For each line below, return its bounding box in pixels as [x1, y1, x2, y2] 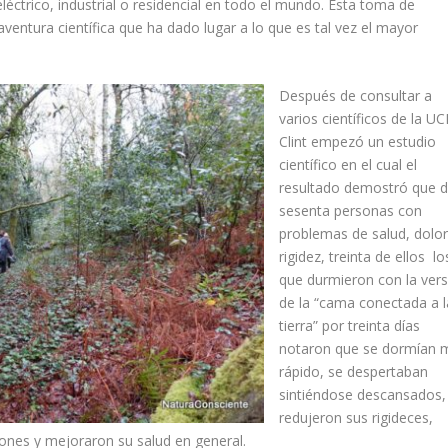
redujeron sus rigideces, [278, 408, 437, 428]
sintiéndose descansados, [278, 385, 446, 405]
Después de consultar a [278, 86, 432, 106]
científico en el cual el [278, 155, 417, 175]
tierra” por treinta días [278, 316, 420, 336]
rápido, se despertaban [278, 362, 428, 382]
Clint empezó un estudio [278, 132, 436, 152]
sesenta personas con [278, 201, 422, 221]
